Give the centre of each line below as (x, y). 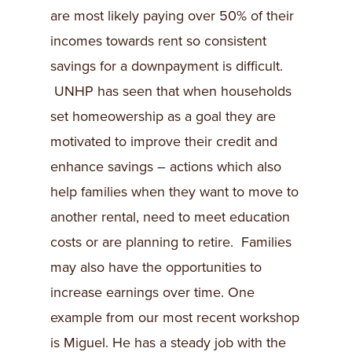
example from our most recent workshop (175, 317)
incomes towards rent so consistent (158, 41)
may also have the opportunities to (156, 267)
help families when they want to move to (174, 192)
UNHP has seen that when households (171, 91)
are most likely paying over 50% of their (172, 16)
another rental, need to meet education (170, 217)
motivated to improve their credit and (164, 141)
